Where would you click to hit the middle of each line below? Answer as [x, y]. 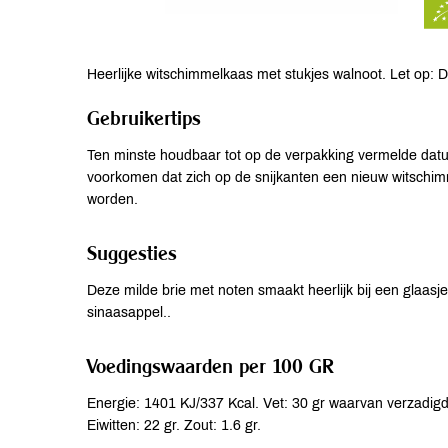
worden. [112, 199]
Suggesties [132, 252]
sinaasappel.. [129, 312]
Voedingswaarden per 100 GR [210, 365]
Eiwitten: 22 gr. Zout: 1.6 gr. [174, 425]
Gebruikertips [144, 117]
